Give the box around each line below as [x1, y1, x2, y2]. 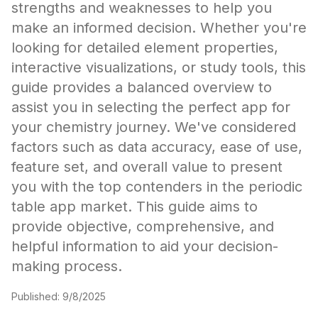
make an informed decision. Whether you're [11, 19, 307, 36]
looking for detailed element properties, [11, 39, 278, 56]
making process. [11, 258, 122, 275]
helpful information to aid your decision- [11, 238, 278, 255]
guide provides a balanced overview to [11, 79, 272, 96]
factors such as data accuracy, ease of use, [11, 138, 302, 155]
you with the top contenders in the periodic [11, 178, 302, 195]
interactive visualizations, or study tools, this [11, 59, 306, 76]
